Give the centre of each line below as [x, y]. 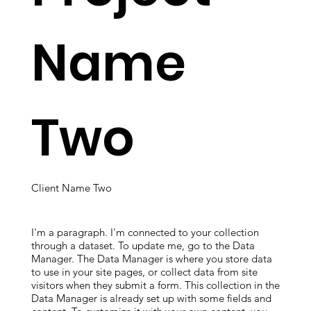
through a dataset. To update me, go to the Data [143, 245]
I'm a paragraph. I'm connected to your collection [145, 232]
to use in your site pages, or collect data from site [144, 271]
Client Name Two [71, 188]
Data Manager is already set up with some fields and [151, 298]
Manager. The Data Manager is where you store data [151, 258]
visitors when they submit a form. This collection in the [155, 285]
